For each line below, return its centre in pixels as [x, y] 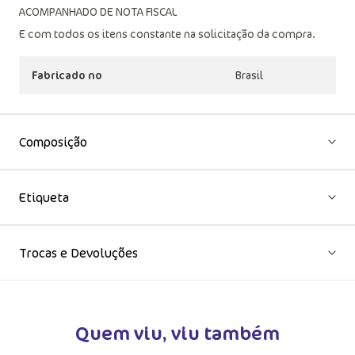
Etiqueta [44, 197]
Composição [53, 142]
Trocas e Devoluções [78, 253]
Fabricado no [67, 75]
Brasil [249, 75]
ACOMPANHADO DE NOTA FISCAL [98, 11]
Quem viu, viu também [177, 332]
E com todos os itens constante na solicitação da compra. [167, 34]
